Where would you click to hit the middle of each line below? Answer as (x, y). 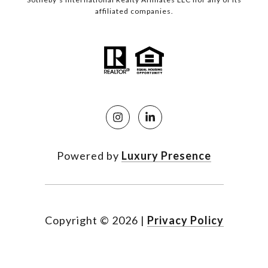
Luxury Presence (166, 156)
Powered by (89, 156)
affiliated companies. (134, 11)
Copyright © (77, 220)
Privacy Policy (185, 220)
